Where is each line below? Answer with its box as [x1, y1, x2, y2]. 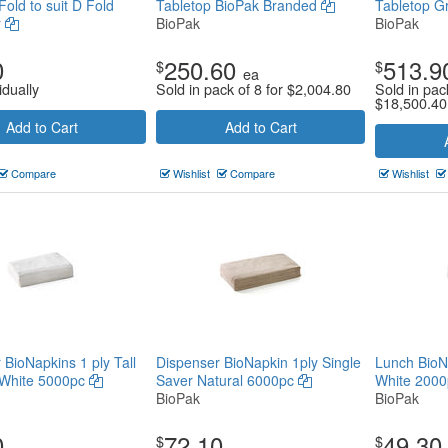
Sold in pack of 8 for [156, 78, 287, 99]
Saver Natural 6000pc [156, 370, 298, 390]
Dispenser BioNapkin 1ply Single [156, 352, 361, 372]
